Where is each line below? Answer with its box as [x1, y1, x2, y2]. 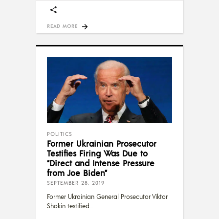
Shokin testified [47, 201, 89, 210]
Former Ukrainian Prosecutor [47, 137, 156, 149]
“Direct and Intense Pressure [47, 157, 154, 168]
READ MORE [47, 23, 78, 29]
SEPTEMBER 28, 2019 [47, 179, 105, 186]
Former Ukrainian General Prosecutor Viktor [47, 192, 168, 200]
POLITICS [47, 130, 72, 137]
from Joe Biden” [47, 167, 107, 178]
